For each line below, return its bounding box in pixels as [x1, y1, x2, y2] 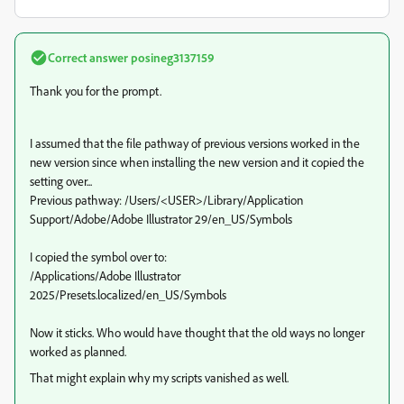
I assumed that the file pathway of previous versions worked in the [30, 135, 360, 151]
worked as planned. [30, 344, 126, 359]
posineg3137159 [128, 50, 215, 65]
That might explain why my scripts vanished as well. [30, 370, 289, 385]
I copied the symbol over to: [30, 249, 167, 264]
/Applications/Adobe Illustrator [30, 268, 180, 283]
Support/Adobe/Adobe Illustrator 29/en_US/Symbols [30, 211, 292, 226]
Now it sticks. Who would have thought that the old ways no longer [30, 325, 364, 340]
